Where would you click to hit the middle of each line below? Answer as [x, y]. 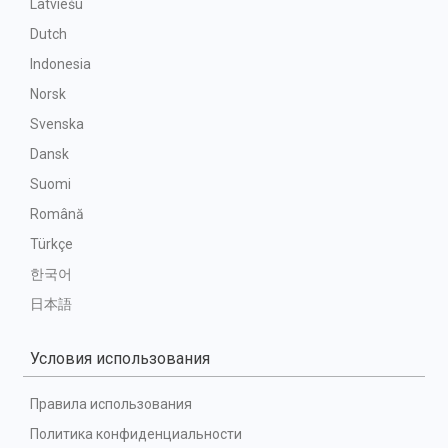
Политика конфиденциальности [136, 434]
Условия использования [120, 358]
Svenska [57, 124]
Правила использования [111, 404]
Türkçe [51, 244]
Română [57, 214]
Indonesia [60, 64]
